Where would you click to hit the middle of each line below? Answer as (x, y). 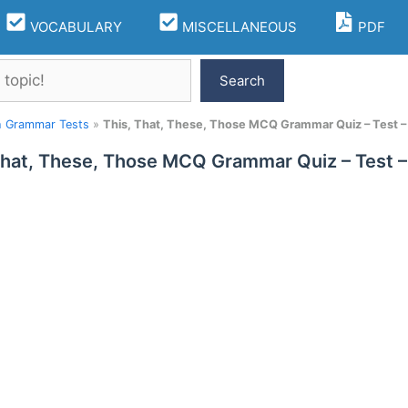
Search (243, 80)
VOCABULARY (74, 27)
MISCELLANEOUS (238, 27)
